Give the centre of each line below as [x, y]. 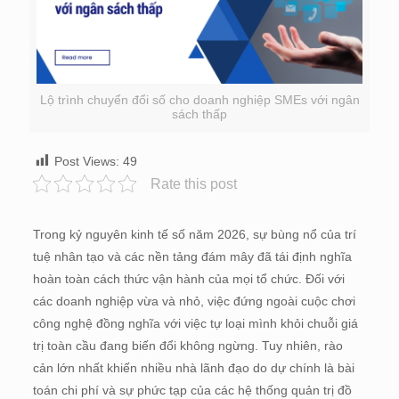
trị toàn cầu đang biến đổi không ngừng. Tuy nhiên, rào [187, 345]
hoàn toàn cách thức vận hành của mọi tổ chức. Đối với [188, 278]
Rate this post [193, 183]
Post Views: [86, 161]
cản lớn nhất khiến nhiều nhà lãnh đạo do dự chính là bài [193, 367]
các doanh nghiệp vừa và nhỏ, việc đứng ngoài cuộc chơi [194, 301]
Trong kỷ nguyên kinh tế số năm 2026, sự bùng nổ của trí [194, 234]
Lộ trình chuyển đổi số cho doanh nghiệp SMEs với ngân [199, 99]
